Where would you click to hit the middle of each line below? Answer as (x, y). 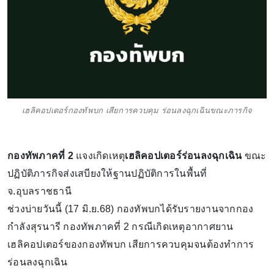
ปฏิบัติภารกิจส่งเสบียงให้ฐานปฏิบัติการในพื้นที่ (107, 173)
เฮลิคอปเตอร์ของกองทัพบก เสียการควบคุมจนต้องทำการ (131, 244)
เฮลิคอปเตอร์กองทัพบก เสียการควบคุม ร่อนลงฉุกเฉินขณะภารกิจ (137, 110)
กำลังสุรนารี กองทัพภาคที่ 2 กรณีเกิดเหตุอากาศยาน (120, 226)
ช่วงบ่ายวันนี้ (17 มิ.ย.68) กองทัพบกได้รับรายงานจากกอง (131, 209)
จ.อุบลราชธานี (39, 191)
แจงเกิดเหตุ (99, 155)
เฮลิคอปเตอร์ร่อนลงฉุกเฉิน (183, 155)
